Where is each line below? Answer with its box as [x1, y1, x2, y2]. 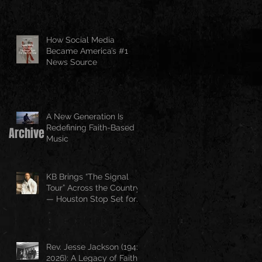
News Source [46, 57, 97, 67]
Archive [9, 124, 44, 142]
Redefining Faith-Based [46, 122, 135, 132]
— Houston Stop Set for [46, 194, 136, 204]
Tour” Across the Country [46, 182, 140, 192]
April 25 [46, 205, 75, 215]
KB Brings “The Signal [46, 171, 129, 181]
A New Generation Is [46, 111, 123, 121]
